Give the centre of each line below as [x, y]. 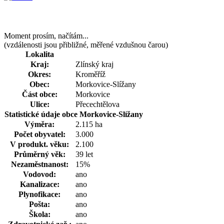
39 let [84, 154]
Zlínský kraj [94, 64]
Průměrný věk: [39, 154]
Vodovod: [39, 174]
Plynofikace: [39, 194]
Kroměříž [90, 74]
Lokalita [39, 54]
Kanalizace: [39, 184]
